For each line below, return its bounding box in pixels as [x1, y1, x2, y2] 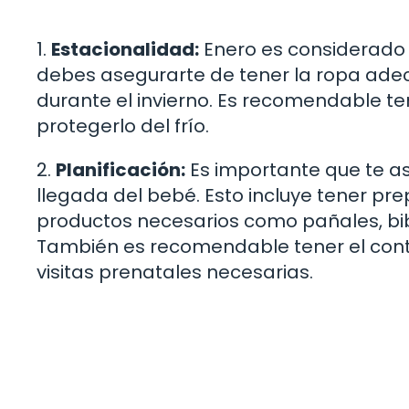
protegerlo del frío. [37, 113, 209, 140]
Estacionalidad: [51, 37, 199, 63]
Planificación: [56, 157, 185, 184]
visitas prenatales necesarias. [37, 259, 313, 286]
